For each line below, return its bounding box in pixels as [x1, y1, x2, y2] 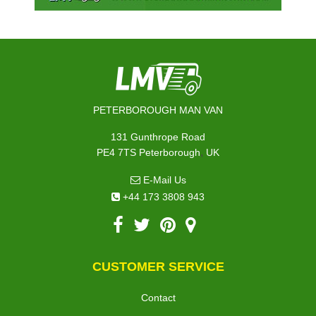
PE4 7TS [97, 146, 136, 158]
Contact [140, 291, 176, 303]
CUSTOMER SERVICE [92, 259, 224, 274]
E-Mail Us [140, 174, 186, 186]
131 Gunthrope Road [111, 130, 205, 142]
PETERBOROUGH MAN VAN [93, 104, 223, 116]
